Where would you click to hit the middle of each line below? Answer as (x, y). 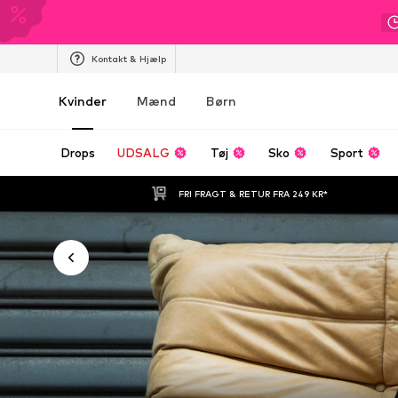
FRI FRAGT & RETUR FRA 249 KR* (253, 193)
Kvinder (83, 101)
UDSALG (144, 153)
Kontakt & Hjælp (129, 58)
